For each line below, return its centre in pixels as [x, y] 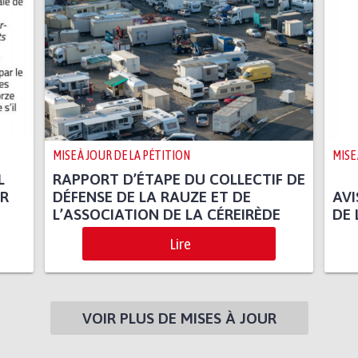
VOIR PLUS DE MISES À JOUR [179, 318]
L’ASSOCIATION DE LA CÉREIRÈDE [166, 215]
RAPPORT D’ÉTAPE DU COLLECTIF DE [179, 179]
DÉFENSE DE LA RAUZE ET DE [151, 197]
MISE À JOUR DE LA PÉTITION [121, 155]
